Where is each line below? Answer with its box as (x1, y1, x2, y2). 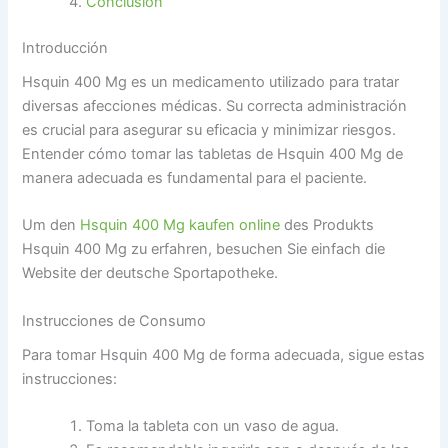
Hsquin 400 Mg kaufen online (80, 216, 281, 235)
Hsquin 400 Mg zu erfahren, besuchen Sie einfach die (22, 240, 386, 259)
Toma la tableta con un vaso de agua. (86, 417, 340, 436)
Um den (22, 216, 81, 235)
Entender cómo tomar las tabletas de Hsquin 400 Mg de (22, 145, 404, 164)
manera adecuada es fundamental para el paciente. (22, 169, 368, 188)
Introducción (22, 38, 109, 57)
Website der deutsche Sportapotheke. (22, 264, 279, 283)
